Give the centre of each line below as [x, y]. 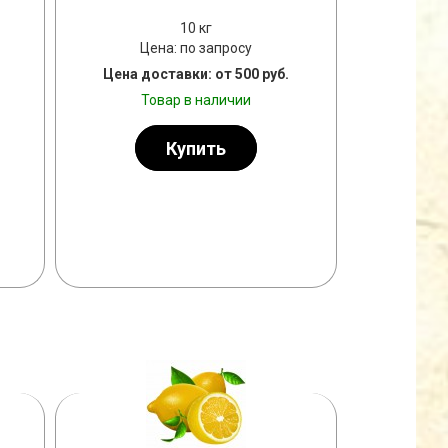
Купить [196, 147]
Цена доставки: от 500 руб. [196, 74]
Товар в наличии [196, 100]
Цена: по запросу [196, 48]
